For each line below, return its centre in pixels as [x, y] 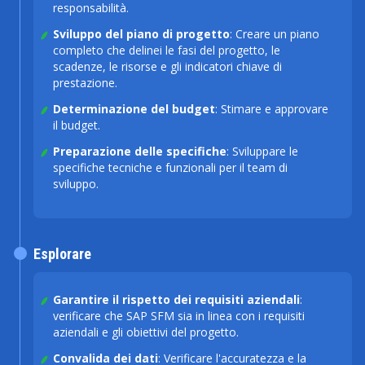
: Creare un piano [275, 34]
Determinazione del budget [134, 109]
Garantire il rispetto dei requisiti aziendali [176, 299]
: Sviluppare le [262, 151]
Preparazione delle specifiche [140, 151]
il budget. [77, 125]
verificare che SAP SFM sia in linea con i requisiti [179, 316]
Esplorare [62, 254]
